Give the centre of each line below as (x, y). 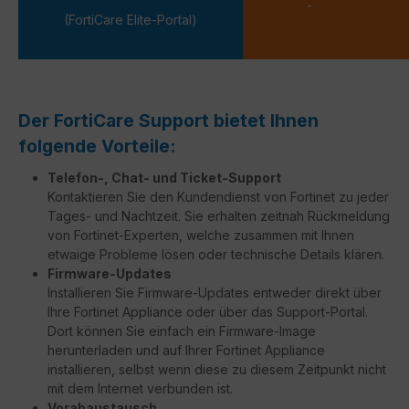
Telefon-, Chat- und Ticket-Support (164, 178)
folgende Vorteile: (97, 147)
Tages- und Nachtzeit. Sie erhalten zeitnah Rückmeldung (219, 216)
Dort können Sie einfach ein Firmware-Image (182, 331)
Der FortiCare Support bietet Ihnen (168, 121)
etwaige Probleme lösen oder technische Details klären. (216, 255)
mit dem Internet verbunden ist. (140, 389)
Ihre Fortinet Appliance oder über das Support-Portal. (208, 312)
